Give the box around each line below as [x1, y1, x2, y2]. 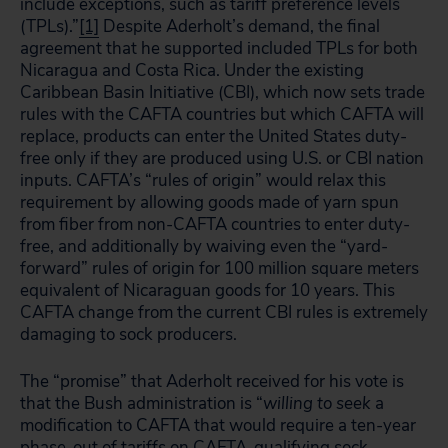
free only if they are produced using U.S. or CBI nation [20, 147, 424, 170]
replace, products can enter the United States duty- [20, 125, 407, 148]
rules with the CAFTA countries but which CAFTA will [20, 103, 424, 126]
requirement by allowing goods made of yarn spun [20, 191, 399, 214]
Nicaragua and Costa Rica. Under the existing [20, 59, 364, 82]
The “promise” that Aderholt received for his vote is [20, 370, 404, 393]
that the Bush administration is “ [20, 392, 263, 415]
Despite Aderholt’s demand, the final [99, 15, 380, 38]
